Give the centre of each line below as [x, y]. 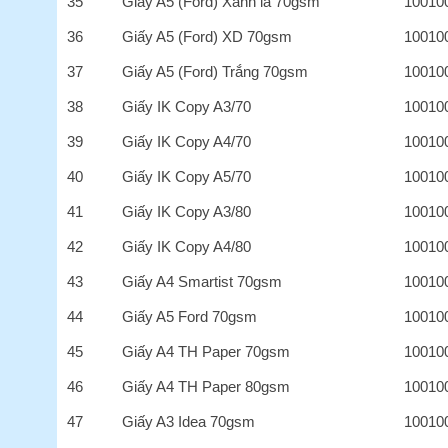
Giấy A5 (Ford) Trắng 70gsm [215, 71]
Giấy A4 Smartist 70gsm [202, 281]
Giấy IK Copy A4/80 [187, 246]
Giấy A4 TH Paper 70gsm [206, 351]
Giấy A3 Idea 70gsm [189, 421]
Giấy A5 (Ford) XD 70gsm [207, 36]
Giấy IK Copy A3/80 [187, 211]
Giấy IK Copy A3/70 [187, 106]
